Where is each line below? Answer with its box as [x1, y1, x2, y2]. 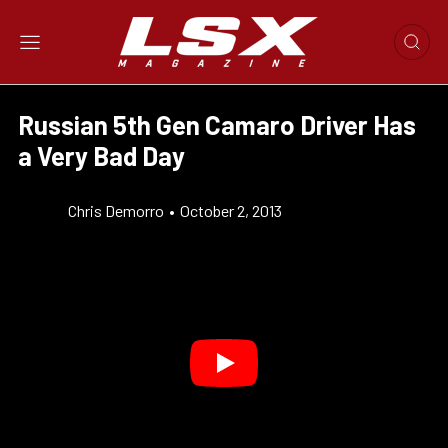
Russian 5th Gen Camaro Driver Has [18, 109, 416, 140]
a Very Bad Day [18, 140, 185, 171]
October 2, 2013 [180, 201, 282, 220]
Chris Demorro [68, 201, 164, 220]
